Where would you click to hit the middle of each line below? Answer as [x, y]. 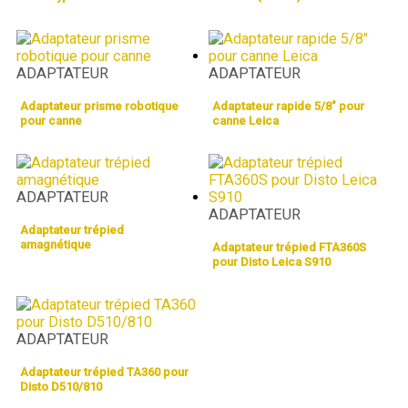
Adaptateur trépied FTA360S [289, 248]
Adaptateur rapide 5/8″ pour [288, 106]
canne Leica [245, 120]
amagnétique [56, 245]
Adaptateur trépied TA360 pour [104, 372]
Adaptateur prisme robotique [99, 106]
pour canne [51, 120]
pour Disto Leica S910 [271, 262]
